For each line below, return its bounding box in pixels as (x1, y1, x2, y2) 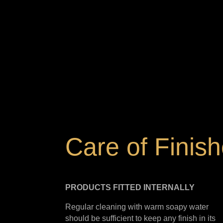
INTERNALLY (143, 183, 195, 192)
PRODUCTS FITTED (65, 183, 141, 192)
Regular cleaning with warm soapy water (65, 203, 209, 212)
